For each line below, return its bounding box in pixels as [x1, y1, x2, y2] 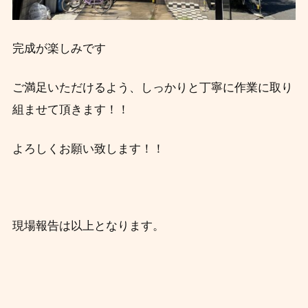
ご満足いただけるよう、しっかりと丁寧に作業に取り [12, 80, 293, 94]
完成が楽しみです [12, 41, 106, 55]
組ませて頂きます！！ [12, 102, 129, 116]
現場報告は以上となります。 [12, 219, 164, 232]
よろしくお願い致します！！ [12, 142, 164, 155]
